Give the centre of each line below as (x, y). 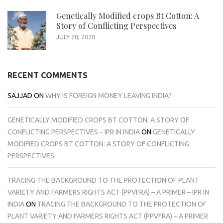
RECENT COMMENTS (48, 75)
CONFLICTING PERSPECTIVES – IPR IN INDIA (74, 132)
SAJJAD (20, 95)
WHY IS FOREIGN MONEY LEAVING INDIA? (109, 95)
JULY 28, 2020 (76, 37)
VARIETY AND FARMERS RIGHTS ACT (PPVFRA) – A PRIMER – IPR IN (108, 192)
